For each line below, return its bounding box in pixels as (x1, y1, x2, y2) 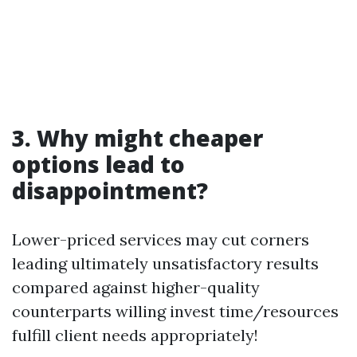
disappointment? (12, 175, 208, 206)
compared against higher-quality (12, 277, 260, 297)
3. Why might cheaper (12, 123, 263, 153)
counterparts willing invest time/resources (12, 301, 339, 321)
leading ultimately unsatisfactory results (12, 253, 319, 273)
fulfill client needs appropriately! (12, 325, 258, 345)
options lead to (12, 149, 185, 179)
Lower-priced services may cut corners (12, 229, 309, 249)
